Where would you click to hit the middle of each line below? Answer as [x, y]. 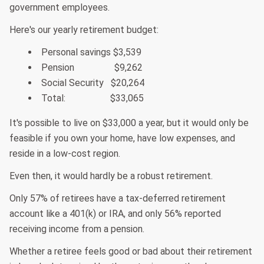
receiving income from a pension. [77, 229]
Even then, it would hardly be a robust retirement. [111, 176]
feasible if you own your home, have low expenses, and [122, 138]
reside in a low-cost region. [65, 154]
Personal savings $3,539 [91, 52]
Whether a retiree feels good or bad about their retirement [131, 252]
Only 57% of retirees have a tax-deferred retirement [118, 199]
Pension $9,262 [92, 68]
